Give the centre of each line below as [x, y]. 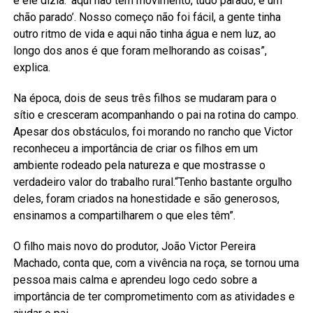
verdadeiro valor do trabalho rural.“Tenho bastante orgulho [152, 182]
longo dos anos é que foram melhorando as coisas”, [140, 50]
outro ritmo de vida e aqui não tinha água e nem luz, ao [144, 34]
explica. [31, 67]
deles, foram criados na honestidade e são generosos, [146, 198]
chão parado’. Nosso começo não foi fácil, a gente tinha [147, 17]
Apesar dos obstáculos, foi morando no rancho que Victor [153, 131]
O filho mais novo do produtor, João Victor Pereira [134, 246]
